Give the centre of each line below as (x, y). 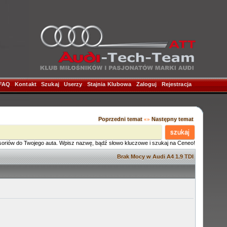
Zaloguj (146, 84)
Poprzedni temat (120, 119)
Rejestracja (176, 84)
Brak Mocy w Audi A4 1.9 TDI (155, 157)
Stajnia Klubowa (109, 84)
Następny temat (173, 119)
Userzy (73, 84)
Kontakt (26, 84)
